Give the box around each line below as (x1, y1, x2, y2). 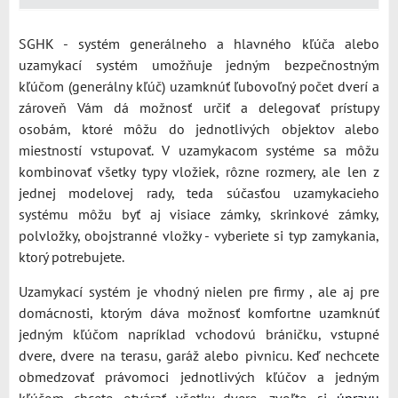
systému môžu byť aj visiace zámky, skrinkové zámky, (19, 205, 379, 223)
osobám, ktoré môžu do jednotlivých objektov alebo (19, 120, 379, 138)
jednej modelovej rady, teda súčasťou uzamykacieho (19, 184, 379, 202)
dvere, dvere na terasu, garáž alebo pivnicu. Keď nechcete (19, 346, 379, 364)
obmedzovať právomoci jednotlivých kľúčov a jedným (19, 368, 379, 386)
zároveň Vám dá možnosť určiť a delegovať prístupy (19, 99, 379, 116)
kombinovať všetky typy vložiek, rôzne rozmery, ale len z (19, 163, 379, 180)
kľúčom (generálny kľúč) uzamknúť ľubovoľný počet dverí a (19, 77, 379, 95)
